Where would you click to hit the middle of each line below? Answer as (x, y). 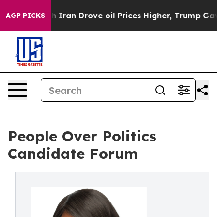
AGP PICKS (25, 15)
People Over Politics (82, 136)
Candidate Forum (73, 154)
